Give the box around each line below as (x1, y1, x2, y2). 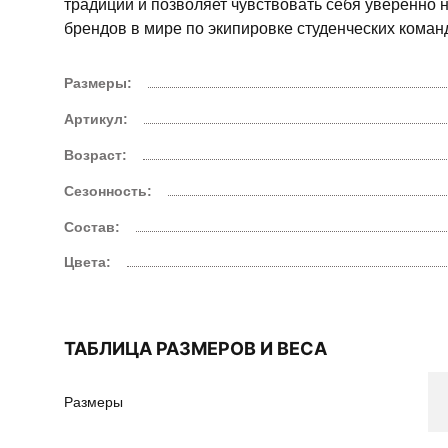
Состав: (64, 218, 120, 235)
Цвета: (64, 254, 111, 271)
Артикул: (64, 111, 128, 128)
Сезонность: (64, 182, 152, 199)
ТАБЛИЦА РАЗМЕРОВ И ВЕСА (74, 338, 327, 360)
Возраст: (64, 146, 127, 163)
